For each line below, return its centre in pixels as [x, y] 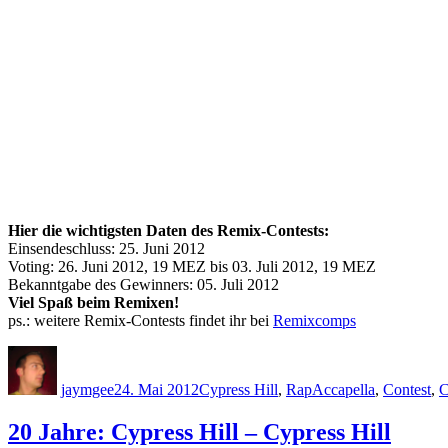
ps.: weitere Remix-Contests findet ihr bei [140, 320]
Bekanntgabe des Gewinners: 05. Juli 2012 [143, 284]
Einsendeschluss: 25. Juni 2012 [106, 248]
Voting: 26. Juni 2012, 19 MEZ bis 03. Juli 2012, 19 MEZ [192, 266]
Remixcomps [314, 320]
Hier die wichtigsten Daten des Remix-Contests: [168, 230]
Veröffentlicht [156, 353]
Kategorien [233, 353]
